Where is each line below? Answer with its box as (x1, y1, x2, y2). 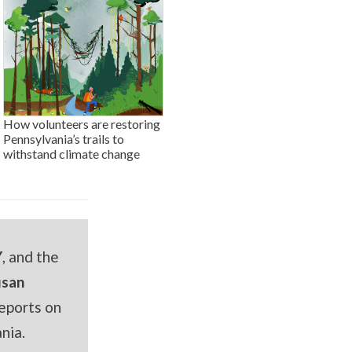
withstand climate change (3, 146, 140, 162)
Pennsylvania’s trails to (3, 131, 124, 147)
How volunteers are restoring (3, 116, 160, 132)
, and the (2, 247, 59, 266)
